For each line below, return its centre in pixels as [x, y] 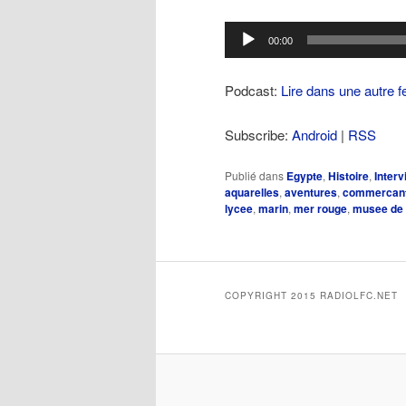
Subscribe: [258, 134]
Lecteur [246, 32]
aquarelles [252, 193]
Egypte [304, 176]
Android [314, 134]
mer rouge [320, 209]
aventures [311, 193]
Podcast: [253, 91]
